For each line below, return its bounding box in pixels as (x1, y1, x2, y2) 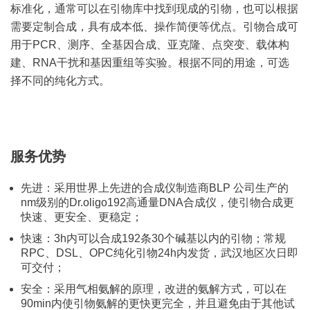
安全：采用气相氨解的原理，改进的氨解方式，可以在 (21, 282, 286, 295)
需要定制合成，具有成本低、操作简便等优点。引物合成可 (10, 20, 298, 33)
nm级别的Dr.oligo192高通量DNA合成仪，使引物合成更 (21, 196, 294, 208)
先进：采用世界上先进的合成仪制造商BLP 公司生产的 (21, 181, 289, 194)
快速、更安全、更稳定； (21, 210, 143, 223)
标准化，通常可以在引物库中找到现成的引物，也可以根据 (10, 2, 298, 15)
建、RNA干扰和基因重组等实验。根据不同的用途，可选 (10, 56, 289, 69)
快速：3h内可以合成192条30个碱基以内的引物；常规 (21, 232, 286, 244)
